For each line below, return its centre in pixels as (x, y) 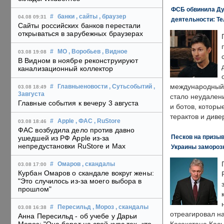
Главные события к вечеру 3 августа (78, 103)
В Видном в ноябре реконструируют (78, 61)
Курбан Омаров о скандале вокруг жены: (86, 173)
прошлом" (35, 189)
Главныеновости (82, 87)
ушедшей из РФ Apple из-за (64, 138)
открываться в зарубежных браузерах (81, 34)
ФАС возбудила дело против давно (76, 130)
